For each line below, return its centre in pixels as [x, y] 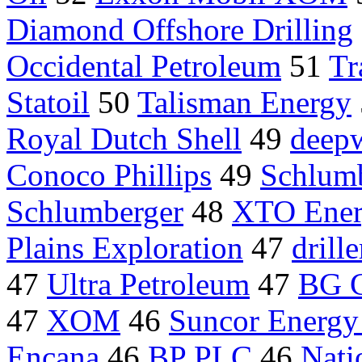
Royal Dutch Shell [124, 139]
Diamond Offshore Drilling [180, 30]
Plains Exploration [125, 248]
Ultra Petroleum [148, 284]
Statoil [48, 103]
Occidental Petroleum [144, 66]
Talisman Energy [244, 103]
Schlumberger [95, 212]
